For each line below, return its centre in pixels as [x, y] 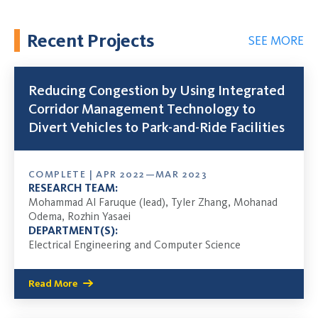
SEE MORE [276, 40]
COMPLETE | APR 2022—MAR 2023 [118, 175]
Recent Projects [91, 40]
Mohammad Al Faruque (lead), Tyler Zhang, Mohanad [153, 202]
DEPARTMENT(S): [73, 231]
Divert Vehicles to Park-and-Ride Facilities [157, 127]
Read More [53, 284]
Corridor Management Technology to [142, 109]
